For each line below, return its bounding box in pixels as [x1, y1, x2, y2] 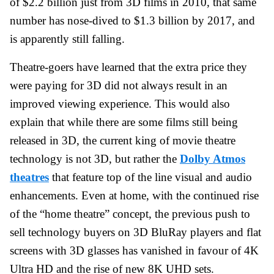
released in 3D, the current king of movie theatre [10, 133, 235, 147]
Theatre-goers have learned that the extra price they [10, 60, 247, 73]
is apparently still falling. [10, 32, 125, 45]
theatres [10, 170, 49, 183]
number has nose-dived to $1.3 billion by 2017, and [10, 13, 255, 27]
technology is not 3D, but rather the [10, 152, 180, 165]
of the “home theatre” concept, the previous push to [10, 207, 250, 220]
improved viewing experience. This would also [10, 97, 230, 110]
